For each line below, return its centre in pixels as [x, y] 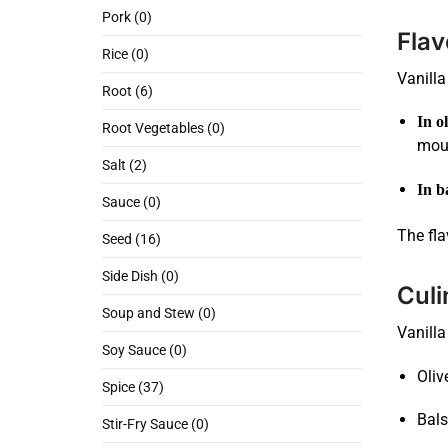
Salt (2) [124, 165]
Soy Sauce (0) [144, 350]
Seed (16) [131, 239]
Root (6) [127, 91]
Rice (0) [125, 54]
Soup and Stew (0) [159, 313]
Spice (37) [133, 387]
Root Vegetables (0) [163, 128]
